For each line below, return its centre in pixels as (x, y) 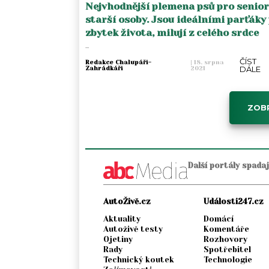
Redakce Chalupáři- (118, 62)
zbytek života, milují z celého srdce (172, 32)
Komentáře (226, 229)
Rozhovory (225, 240)
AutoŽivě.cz (127, 202)
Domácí (218, 219)
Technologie (228, 260)
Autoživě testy (133, 229)
